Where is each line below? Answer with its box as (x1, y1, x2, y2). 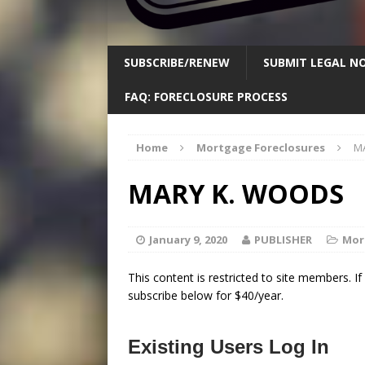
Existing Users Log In (128, 336, 329, 358)
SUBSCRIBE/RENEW (124, 55, 230, 71)
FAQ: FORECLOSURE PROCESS (125, 89, 288, 105)
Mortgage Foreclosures (196, 140, 325, 156)
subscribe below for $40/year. (128, 288, 284, 304)
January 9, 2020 (149, 232, 227, 248)
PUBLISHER (254, 232, 312, 248)
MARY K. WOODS (128, 176, 344, 212)
